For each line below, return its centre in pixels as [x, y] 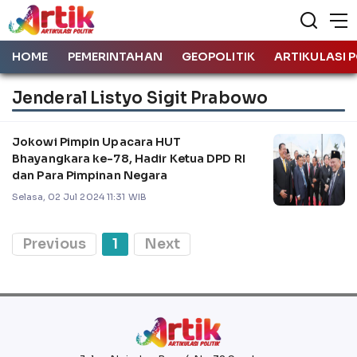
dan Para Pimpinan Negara [90, 175]
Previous [54, 243]
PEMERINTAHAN [115, 57]
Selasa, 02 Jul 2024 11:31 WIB [79, 196]
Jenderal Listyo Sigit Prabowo [140, 98]
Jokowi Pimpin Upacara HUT [97, 141]
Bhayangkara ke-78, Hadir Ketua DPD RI [129, 158]
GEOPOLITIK [218, 57]
